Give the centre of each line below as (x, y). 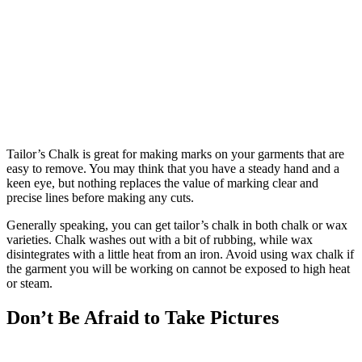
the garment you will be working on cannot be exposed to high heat (178, 268)
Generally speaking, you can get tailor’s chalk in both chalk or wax (177, 225)
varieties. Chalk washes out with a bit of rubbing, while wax (160, 239)
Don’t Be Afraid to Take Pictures (143, 317)
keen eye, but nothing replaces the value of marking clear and (162, 183)
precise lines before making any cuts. (100, 197)
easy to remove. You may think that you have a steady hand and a (173, 168)
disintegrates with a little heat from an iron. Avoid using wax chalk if (180, 254)
